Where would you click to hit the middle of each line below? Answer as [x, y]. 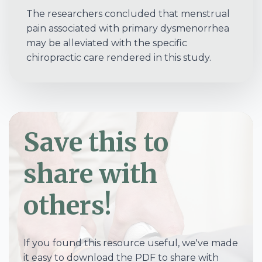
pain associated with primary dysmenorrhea [128, 29]
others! [68, 206]
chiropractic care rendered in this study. [119, 58]
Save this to [96, 142]
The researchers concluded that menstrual [128, 14]
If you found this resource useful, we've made [131, 243]
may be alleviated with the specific [107, 43]
